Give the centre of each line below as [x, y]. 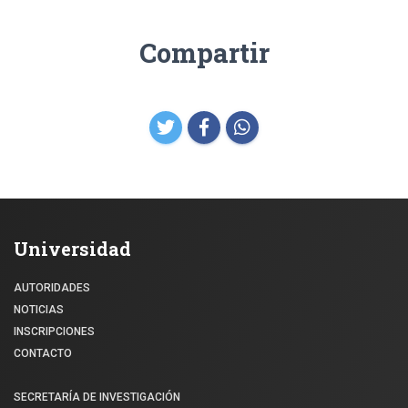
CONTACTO [43, 353]
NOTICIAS [39, 309]
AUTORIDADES [52, 287]
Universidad [72, 248]
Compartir [204, 52]
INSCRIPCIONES [54, 331]
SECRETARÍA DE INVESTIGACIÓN [97, 397]
